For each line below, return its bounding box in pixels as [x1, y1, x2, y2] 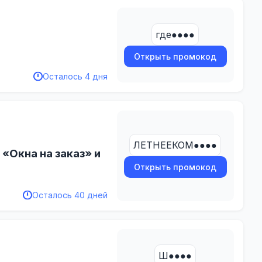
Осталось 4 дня [42, 71, 108, 81]
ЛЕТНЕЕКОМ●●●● [133, 139, 218, 151]
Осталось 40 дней [32, 190, 108, 201]
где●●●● [156, 28, 195, 40]
